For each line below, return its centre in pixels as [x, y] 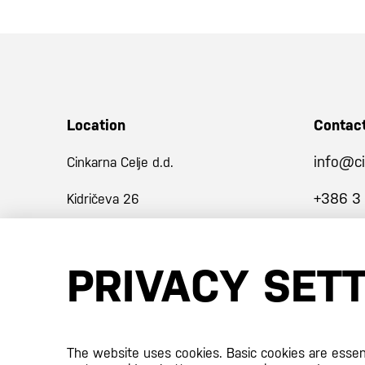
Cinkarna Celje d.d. [120, 163]
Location [96, 125]
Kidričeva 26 [103, 199]
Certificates [107, 338]
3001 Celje [97, 236]
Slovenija [93, 273]
